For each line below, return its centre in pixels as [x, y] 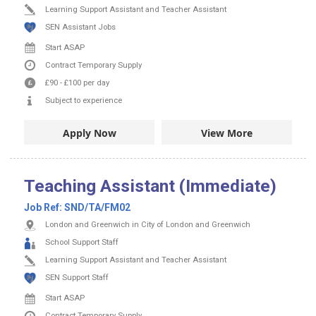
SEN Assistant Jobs [80, 27]
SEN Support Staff [77, 278]
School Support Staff [82, 243]
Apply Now [89, 133]
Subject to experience [84, 100]
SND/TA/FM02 [97, 208]
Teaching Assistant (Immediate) [150, 186]
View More [227, 133]
